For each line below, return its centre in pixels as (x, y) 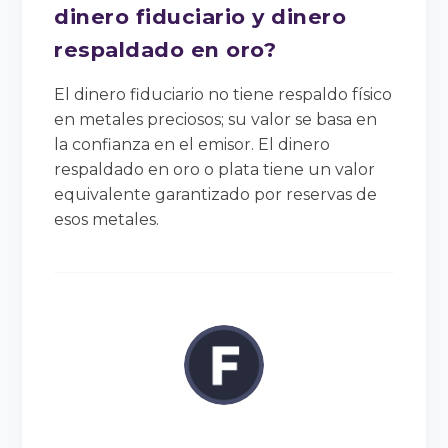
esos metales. (107, 219)
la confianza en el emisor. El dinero (192, 144)
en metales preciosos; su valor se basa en (216, 119)
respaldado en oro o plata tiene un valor (215, 169)
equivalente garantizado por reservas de (216, 194)
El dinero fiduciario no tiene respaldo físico (223, 94)
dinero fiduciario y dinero (200, 16)
